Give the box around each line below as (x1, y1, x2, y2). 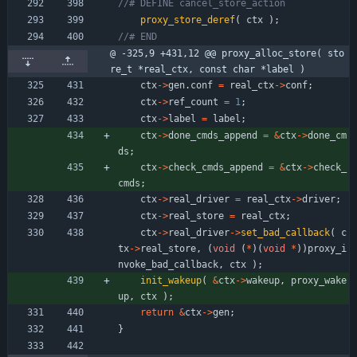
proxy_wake (291, 274, 347, 286)
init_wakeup (140, 274, 202, 286)
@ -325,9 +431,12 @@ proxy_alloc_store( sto (110, 47, 344, 59)
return (140, 306, 174, 318)
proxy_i (308, 242, 347, 254)
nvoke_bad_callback (118, 258, 218, 270)
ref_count (168, 96, 218, 108)
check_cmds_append (168, 161, 263, 173)
